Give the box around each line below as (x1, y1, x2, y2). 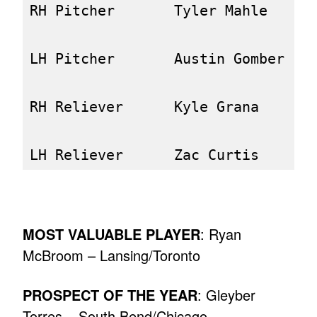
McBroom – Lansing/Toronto (23, 245, 201, 266)
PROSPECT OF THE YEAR (23, 284, 198, 306)
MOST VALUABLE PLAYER (23, 224, 201, 245)
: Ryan (200, 224, 242, 245)
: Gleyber (197, 284, 256, 306)
